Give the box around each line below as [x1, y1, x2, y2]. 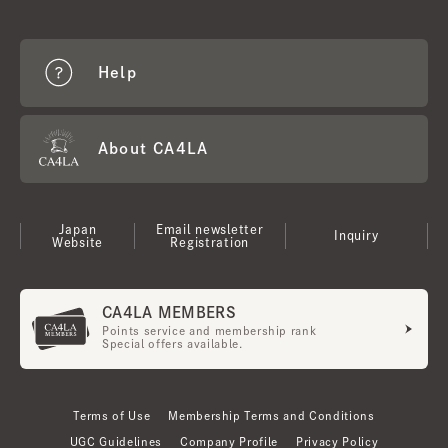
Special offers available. [102, 338, 243, 350]
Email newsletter [155, 222, 264, 235]
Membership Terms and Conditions [168, 409, 375, 421]
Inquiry [334, 229, 379, 242]
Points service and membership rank [102, 325, 317, 337]
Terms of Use [73, 409, 151, 421]
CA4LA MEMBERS [102, 305, 236, 321]
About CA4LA [98, 140, 209, 156]
